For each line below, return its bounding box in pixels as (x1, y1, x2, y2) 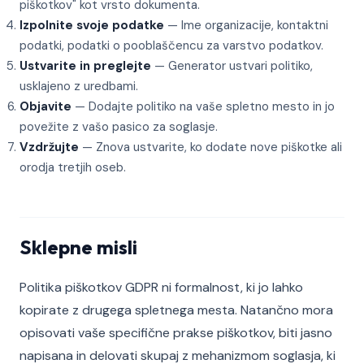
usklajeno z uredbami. (19, 78, 138, 94)
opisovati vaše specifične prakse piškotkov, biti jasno (19, 324, 332, 341)
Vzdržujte (19, 139, 79, 155)
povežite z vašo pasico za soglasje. (19, 119, 218, 135)
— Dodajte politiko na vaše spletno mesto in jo (71, 98, 335, 115)
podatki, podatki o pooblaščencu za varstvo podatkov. (19, 37, 323, 54)
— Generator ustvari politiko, (151, 58, 313, 74)
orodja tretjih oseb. (19, 159, 126, 175)
